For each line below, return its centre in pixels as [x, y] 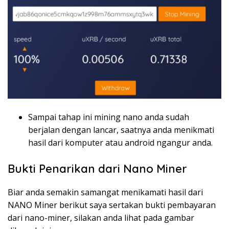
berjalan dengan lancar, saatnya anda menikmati [121, 130]
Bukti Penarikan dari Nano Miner [97, 168]
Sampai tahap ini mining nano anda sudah [109, 117]
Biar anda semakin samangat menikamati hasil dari [105, 192]
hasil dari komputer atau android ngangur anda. [120, 142]
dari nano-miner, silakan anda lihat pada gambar [101, 217]
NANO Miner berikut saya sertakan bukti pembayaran [112, 205]
